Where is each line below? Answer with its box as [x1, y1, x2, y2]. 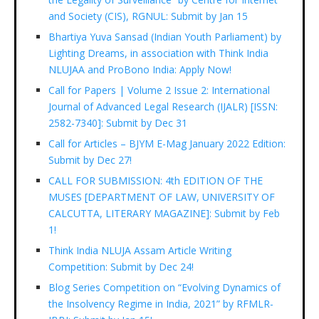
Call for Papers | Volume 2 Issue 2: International [48, 83, 270, 97]
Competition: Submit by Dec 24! [48, 259, 194, 273]
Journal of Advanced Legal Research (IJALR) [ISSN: [48, 99, 278, 113]
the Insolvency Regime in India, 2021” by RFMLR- [48, 296, 273, 310]
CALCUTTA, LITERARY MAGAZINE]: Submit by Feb [48, 206, 280, 220]
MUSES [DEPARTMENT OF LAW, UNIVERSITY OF [48, 189, 275, 204]
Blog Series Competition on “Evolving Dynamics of [48, 280, 281, 294]
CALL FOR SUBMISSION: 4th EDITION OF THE [48, 173, 263, 187]
